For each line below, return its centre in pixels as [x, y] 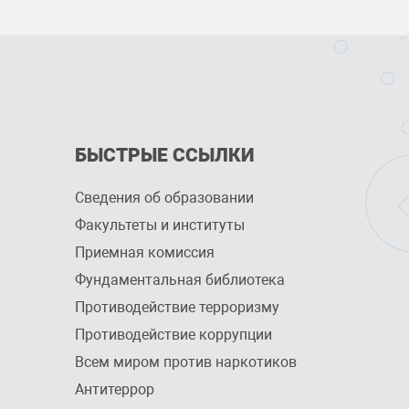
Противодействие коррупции [173, 335]
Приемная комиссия [145, 252]
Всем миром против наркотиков [186, 362]
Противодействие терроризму [177, 307]
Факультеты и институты [160, 225]
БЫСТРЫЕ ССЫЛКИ [165, 155]
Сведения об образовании [164, 198]
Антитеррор [115, 389]
